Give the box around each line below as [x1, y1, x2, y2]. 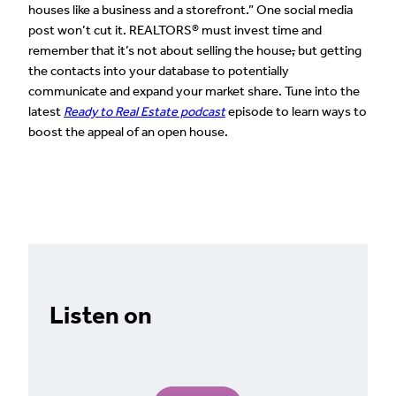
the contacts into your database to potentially [28, 63, 289, 80]
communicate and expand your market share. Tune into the [28, 83, 360, 100]
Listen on [49, 301, 152, 331]
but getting [295, 42, 362, 59]
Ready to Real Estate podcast [64, 103, 225, 120]
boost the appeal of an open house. [28, 124, 228, 141]
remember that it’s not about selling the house [28, 42, 292, 59]
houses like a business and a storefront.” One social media [28, 2, 353, 19]
